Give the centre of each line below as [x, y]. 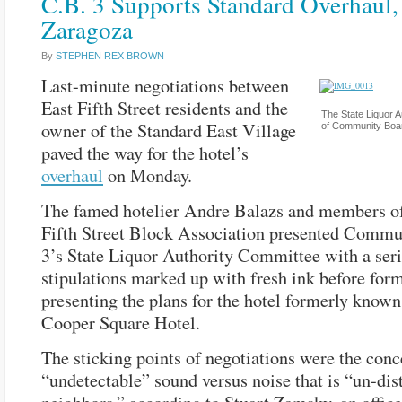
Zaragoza [87, 29]
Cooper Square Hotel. [121, 323]
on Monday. [148, 175]
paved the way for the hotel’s [145, 153]
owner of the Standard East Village [169, 131]
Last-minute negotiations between [165, 86]
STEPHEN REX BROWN [110, 56]
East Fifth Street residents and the [165, 108]
